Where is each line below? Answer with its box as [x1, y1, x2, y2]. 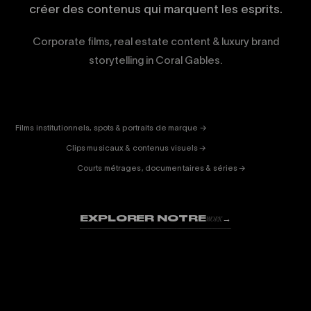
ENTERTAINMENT [81, 107, 217, 120]
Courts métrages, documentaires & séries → [76, 164, 246, 172]
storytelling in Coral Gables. [89, 54, 222, 66]
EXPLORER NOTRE [80, 212, 206, 224]
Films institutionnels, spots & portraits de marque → [15, 124, 207, 132]
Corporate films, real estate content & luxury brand [32, 35, 279, 47]
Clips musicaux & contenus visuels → [65, 144, 207, 152]
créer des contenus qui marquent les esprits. [28, 3, 283, 15]
